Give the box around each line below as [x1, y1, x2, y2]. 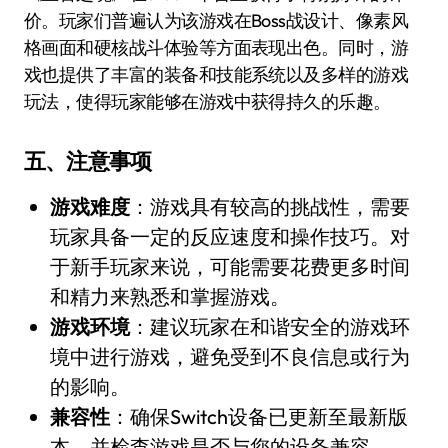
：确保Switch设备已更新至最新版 [109, 404, 408, 430]
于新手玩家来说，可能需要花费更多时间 [49, 254, 410, 280]
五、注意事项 [24, 147, 152, 176]
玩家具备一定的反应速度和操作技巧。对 [49, 224, 410, 250]
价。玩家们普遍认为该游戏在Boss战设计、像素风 [24, 9, 409, 33]
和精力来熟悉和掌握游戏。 [49, 284, 290, 310]
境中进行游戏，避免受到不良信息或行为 [49, 344, 410, 370]
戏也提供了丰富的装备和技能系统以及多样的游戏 [24, 63, 409, 87]
